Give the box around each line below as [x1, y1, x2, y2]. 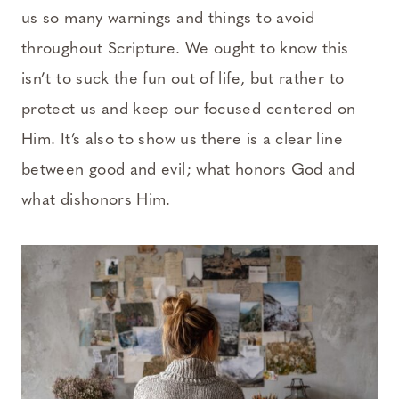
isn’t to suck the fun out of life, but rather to [21, 71, 345, 89]
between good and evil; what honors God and [21, 162, 355, 180]
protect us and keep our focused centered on [21, 102, 356, 119]
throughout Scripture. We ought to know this [21, 41, 349, 59]
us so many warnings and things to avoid [21, 11, 315, 28]
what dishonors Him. [21, 192, 171, 210]
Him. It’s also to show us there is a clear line [21, 132, 343, 150]
